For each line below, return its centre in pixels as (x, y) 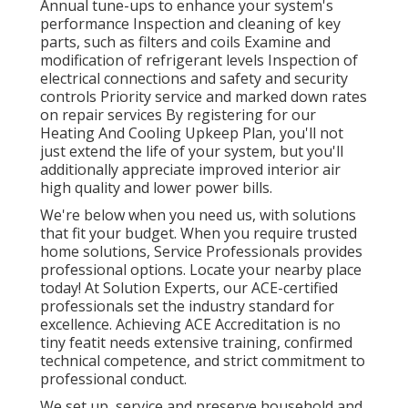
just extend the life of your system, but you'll (192, 151)
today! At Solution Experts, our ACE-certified (189, 287)
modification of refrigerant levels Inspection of (199, 60)
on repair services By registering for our (178, 114)
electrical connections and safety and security (194, 78)
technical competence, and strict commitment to (203, 360)
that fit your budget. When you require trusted (199, 233)
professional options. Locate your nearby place (201, 269)
